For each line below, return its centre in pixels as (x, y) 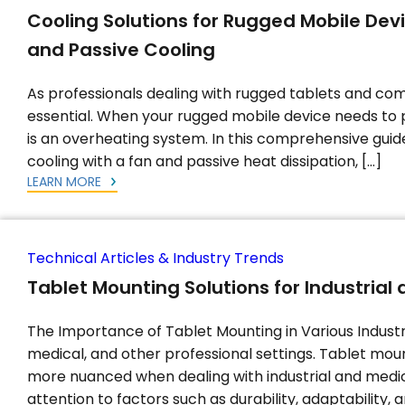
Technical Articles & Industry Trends (155, 258)
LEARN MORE (66, 182)
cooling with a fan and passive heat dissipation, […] (204, 161)
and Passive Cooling (123, 50)
